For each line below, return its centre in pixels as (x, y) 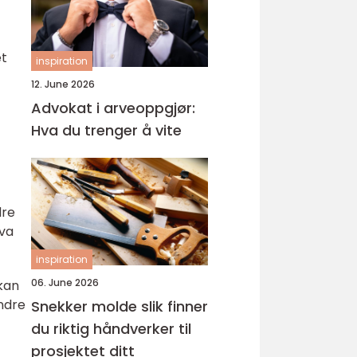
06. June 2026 (65, 282)
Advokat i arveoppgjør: (113, 108)
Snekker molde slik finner (86, 306)
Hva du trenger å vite (106, 130)
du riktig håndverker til (111, 329)
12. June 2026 (63, 84)
